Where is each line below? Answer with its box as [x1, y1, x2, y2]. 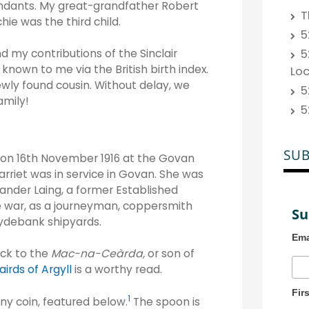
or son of [148, 246, 195, 261]
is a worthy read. [72, 262, 162, 277]
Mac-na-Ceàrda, [51, 246, 148, 261]
